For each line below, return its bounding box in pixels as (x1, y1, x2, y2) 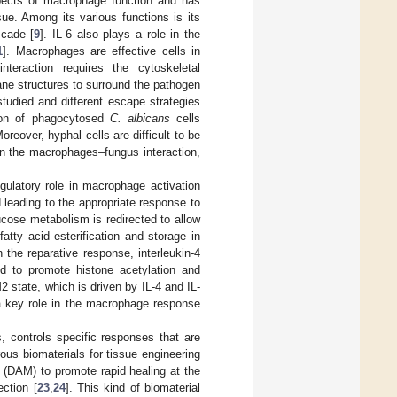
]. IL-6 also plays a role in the (40, 27, 201, 41)
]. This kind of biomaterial (65, 380, 201, 394)
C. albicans (109, 111, 170, 125)
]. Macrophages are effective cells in (3, 43, 201, 58)
